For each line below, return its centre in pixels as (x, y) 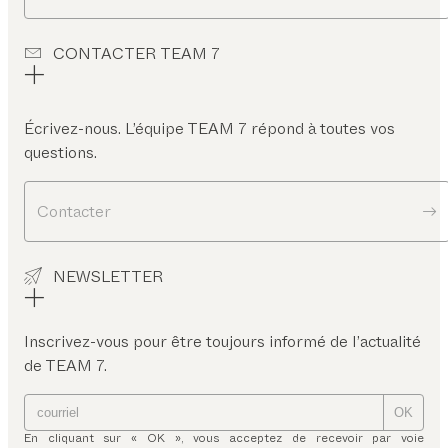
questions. (60, 153)
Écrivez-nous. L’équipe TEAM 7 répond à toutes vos (209, 129)
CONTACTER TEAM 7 (136, 54)
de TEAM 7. (65, 366)
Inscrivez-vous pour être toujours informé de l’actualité (222, 342)
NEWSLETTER (108, 277)
